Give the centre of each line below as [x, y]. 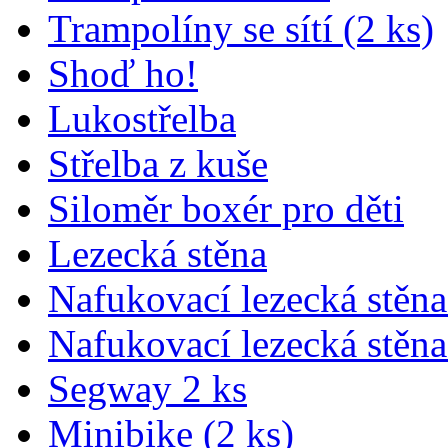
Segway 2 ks [147, 388]
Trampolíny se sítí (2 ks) [241, 28]
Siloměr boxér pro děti [226, 208]
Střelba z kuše [158, 163]
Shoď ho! [123, 73]
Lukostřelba [142, 118]
